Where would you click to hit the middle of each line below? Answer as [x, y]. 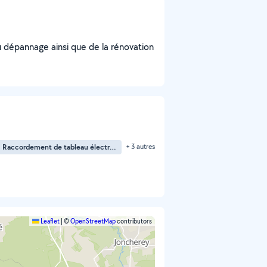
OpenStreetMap [93, 221]
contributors [134, 221]
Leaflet [49, 221]
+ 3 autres [141, 146]
